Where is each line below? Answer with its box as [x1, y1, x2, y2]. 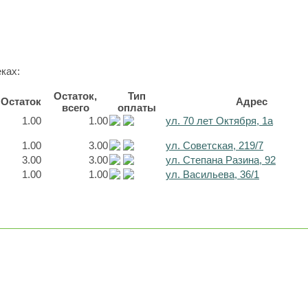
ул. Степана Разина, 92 [166, 154, 276, 166]
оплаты [118, 102, 156, 113]
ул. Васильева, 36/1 [166, 168, 259, 180]
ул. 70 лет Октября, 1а [166, 115, 273, 126]
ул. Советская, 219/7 [166, 140, 263, 151]
